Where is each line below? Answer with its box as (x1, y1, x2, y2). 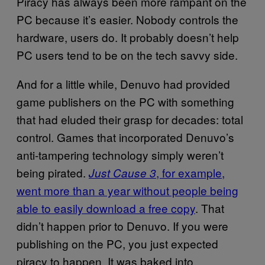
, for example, (156, 164, 225, 180)
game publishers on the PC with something (17, 93, 234, 109)
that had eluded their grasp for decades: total (17, 111, 243, 127)
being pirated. (17, 164, 89, 180)
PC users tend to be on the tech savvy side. (17, 46, 238, 63)
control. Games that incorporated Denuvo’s (17, 128, 234, 145)
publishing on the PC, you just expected (17, 235, 218, 251)
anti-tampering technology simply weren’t (17, 146, 224, 163)
